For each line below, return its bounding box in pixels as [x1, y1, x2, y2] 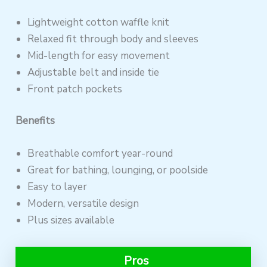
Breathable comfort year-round [27, 147, 173, 161]
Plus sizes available [27, 213, 115, 228]
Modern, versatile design [27, 197, 139, 211]
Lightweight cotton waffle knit [27, 15, 170, 29]
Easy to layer [27, 180, 88, 194]
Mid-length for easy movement [27, 48, 170, 63]
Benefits [15, 114, 55, 128]
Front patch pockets [27, 82, 123, 96]
